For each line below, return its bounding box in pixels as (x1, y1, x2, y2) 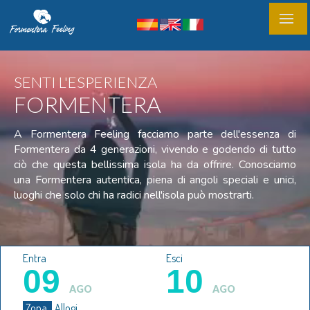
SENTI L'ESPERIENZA (14, 73, 157, 92)
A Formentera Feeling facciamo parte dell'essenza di (14, 127, 296, 143)
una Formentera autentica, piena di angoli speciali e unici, (14, 172, 296, 188)
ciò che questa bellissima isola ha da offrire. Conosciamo (14, 157, 296, 173)
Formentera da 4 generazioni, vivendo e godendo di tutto (14, 142, 296, 158)
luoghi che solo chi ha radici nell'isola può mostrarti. (14, 188, 254, 203)
